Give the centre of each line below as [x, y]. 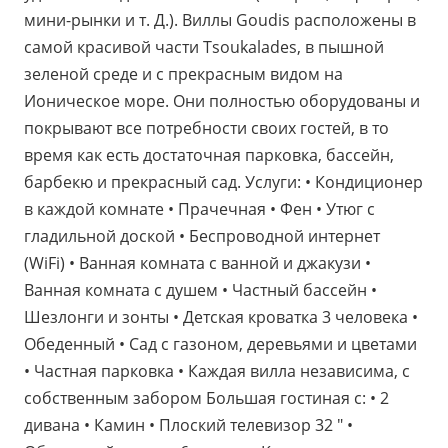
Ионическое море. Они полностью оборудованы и [222, 101]
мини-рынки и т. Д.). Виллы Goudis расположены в [220, 20]
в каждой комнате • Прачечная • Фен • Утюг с [199, 209]
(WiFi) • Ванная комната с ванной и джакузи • [197, 263]
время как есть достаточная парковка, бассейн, [209, 155]
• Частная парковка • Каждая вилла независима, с [217, 371]
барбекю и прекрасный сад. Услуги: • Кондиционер [223, 182]
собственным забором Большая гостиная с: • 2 [206, 398]
